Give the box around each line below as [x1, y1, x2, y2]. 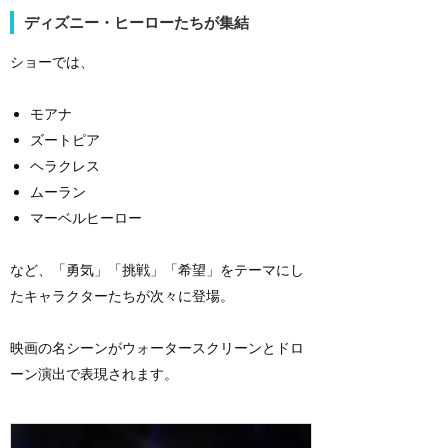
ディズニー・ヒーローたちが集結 [24, 12, 249, 32]
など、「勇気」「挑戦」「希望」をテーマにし [10, 261, 304, 279]
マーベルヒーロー [30, 209, 142, 227]
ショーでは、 [10, 53, 94, 71]
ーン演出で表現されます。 [10, 365, 178, 383]
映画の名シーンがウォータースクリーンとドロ [10, 339, 304, 357]
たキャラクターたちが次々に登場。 [10, 287, 234, 305]
